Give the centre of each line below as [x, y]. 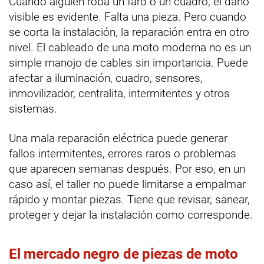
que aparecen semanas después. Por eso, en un [127, 169]
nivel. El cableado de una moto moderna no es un [130, 47]
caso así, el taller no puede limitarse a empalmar [127, 184]
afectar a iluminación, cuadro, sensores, [106, 78]
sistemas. [33, 108]
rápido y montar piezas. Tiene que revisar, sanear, [129, 199]
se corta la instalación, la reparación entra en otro [129, 32]
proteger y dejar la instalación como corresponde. [131, 214]
